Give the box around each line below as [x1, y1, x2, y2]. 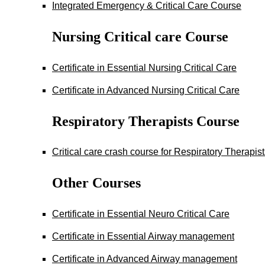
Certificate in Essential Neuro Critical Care [52, 209, 230, 219]
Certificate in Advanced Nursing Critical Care [52, 85, 240, 95]
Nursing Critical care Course [52, 28, 228, 44]
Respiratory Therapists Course [52, 113, 240, 129]
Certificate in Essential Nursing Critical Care [52, 62, 237, 73]
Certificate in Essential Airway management [52, 231, 234, 242]
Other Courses [52, 175, 141, 191]
